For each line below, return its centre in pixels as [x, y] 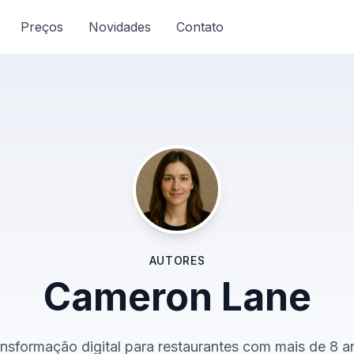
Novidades [120, 27]
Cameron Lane [177, 297]
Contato [200, 27]
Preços [42, 27]
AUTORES [177, 260]
